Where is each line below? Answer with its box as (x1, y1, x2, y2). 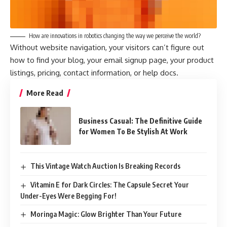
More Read (26, 88, 63, 98)
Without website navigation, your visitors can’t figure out (10, 43, 204, 53)
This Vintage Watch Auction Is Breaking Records (30, 162, 180, 171)
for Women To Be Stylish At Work (79, 127, 187, 136)
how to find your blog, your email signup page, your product (10, 55, 214, 65)
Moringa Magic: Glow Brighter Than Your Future (30, 209, 181, 218)
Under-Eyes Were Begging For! (20, 191, 117, 200)
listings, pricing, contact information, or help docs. (10, 68, 178, 78)
